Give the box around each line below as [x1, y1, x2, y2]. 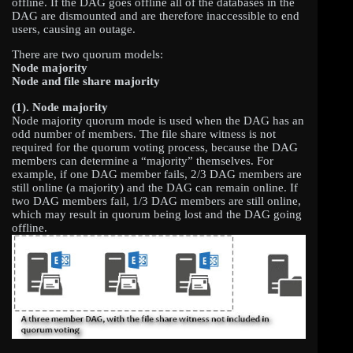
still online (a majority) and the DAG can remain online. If [12, 180, 298, 194]
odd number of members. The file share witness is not [12, 127, 276, 140]
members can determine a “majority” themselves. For [12, 154, 273, 167]
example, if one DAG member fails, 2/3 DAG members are [12, 167, 302, 180]
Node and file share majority [12, 74, 160, 87]
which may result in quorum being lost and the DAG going [12, 207, 302, 221]
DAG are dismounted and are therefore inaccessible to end [12, 9, 299, 22]
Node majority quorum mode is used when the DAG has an [12, 113, 304, 127]
